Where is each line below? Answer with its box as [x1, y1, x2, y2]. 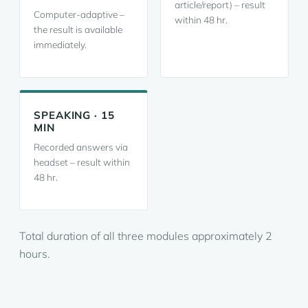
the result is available [34, 23, 122, 35]
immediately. [34, 38, 87, 50]
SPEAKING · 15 [34, 109, 115, 122]
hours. [19, 247, 50, 261]
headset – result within [34, 156, 130, 168]
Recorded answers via [34, 141, 128, 153]
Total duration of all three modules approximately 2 [19, 229, 272, 243]
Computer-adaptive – [34, 8, 124, 20]
